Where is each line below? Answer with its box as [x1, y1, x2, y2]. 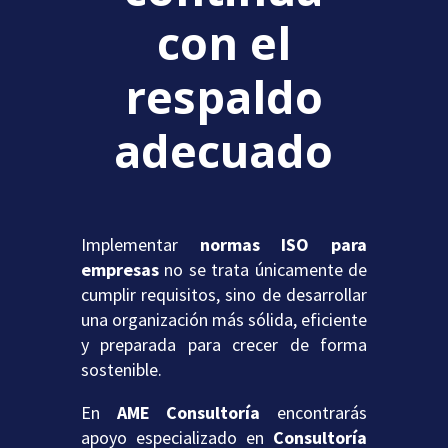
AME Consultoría [116, 400, 278, 424]
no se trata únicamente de [158, 257, 368, 281]
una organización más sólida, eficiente [80, 307, 368, 331]
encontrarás [277, 400, 368, 424]
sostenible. [80, 357, 162, 381]
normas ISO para [199, 232, 368, 256]
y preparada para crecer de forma [80, 332, 368, 356]
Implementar [80, 232, 200, 256]
